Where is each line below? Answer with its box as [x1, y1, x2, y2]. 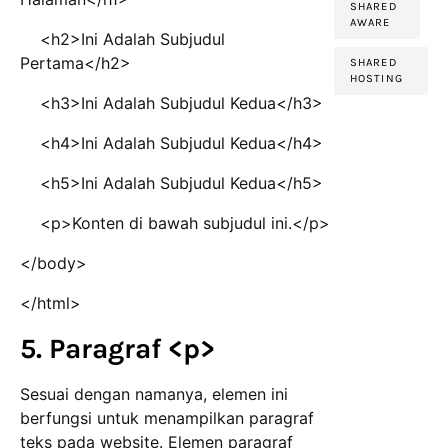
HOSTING [350, 71, 403, 85]
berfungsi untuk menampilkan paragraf [20, 408, 314, 429]
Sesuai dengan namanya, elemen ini [20, 384, 288, 405]
